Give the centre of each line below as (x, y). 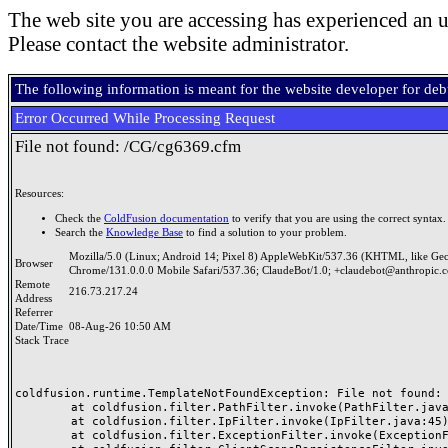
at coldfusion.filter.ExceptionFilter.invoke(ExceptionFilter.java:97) (43, 435)
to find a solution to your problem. (265, 232)
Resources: (39, 193)
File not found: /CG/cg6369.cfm (128, 146)
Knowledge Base (144, 232)
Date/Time (42, 326)
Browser (37, 263)
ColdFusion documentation (166, 218)
